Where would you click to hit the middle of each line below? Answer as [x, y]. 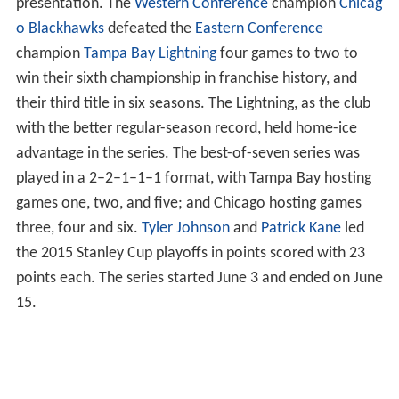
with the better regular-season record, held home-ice [186, 129]
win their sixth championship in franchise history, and [186, 79]
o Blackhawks [60, 29]
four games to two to [287, 54]
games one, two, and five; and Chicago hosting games [188, 204]
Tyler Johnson [185, 229]
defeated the [149, 29]
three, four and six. [78, 229]
